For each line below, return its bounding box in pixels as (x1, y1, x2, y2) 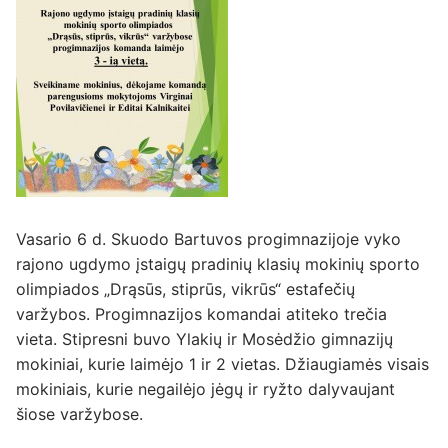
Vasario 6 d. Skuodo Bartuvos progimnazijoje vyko (16, 228, 401, 249)
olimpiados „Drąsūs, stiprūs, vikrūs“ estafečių (16, 278, 355, 299)
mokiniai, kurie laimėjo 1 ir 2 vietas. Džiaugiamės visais (16, 353, 429, 374)
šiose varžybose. (16, 403, 143, 424)
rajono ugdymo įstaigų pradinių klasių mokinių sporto (16, 253, 420, 274)
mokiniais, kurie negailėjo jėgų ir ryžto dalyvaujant (16, 378, 400, 399)
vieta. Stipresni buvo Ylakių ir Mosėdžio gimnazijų (16, 328, 393, 349)
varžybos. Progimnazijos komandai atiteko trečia (16, 303, 387, 324)
